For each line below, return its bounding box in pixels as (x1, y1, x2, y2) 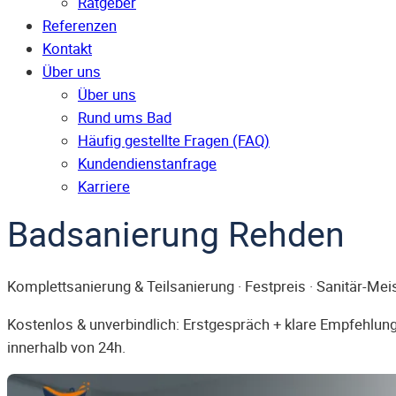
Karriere (78, 177, 130, 197)
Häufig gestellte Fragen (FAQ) (78, 131, 270, 151)
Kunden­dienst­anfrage (78, 154, 217, 174)
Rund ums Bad (78, 108, 171, 128)
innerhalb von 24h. (7, 337, 126, 357)
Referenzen (42, 16, 117, 36)
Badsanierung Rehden (7, 210, 345, 257)
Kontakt (42, 39, 92, 59)
